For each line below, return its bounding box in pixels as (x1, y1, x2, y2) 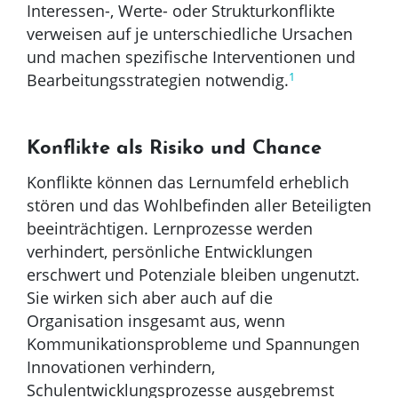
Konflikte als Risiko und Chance (27, 139, 322, 160)
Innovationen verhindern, (27, 356, 215, 378)
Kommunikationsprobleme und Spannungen (27, 333, 360, 355)
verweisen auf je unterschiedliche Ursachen (27, 23, 353, 45)
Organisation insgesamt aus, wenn (27, 310, 285, 332)
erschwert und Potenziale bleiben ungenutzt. (27, 264, 360, 286)
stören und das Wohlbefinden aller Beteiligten (27, 195, 371, 217)
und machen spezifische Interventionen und (27, 46, 355, 68)
